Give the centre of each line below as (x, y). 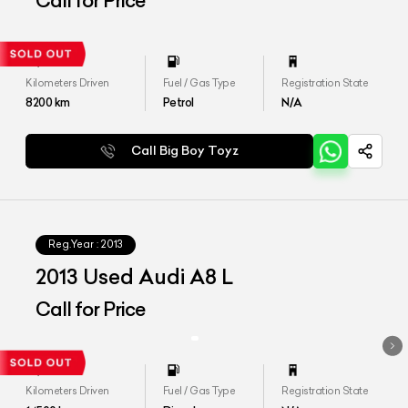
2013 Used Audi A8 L (135, 277)
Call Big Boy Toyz (185, 151)
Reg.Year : (74, 245)
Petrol (178, 102)
